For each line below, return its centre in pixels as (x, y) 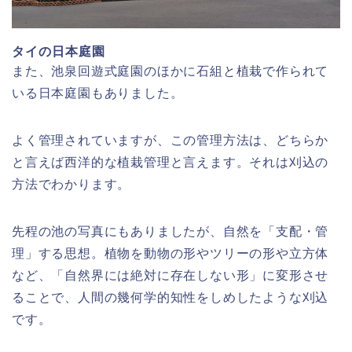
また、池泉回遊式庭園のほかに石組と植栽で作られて (170, 71)
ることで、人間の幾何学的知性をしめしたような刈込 (170, 297)
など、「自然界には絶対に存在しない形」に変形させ (170, 275)
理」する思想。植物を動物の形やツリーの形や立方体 (170, 253)
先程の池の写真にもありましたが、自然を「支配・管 (170, 231)
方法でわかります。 (71, 184)
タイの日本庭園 (59, 51)
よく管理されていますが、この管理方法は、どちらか (170, 140)
